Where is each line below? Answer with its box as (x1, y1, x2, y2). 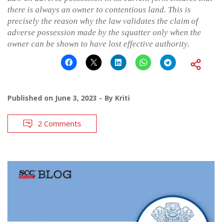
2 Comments (38, 118, 81, 129)
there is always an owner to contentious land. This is (7, 5, 191, 15)
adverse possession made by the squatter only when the (7, 28, 201, 38)
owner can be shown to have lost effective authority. (7, 39, 189, 49)
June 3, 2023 (55, 93, 97, 103)
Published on (7, 93, 55, 103)
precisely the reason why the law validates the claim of (7, 16, 198, 26)
